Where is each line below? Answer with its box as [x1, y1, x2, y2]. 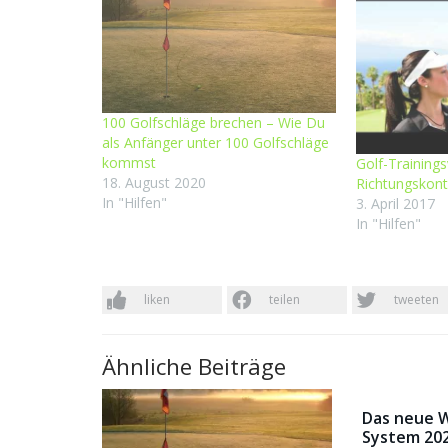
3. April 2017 [356, 194, 436, 214]
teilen [269, 291, 300, 309]
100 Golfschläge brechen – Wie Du [102, 112, 325, 132]
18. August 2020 [102, 172, 206, 192]
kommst [102, 152, 156, 172]
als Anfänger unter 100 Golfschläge [102, 132, 329, 152]
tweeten [394, 291, 439, 309]
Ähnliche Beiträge [102, 351, 286, 383]
